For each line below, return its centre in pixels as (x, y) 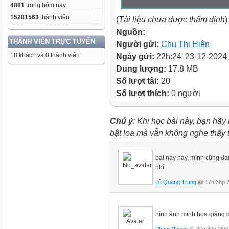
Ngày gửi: (136, 56)
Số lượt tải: (139, 81)
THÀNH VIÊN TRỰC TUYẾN (52, 42)
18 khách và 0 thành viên (45, 55)
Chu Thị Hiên (185, 44)
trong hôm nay (45, 5)
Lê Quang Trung (176, 182)
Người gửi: (139, 44)
